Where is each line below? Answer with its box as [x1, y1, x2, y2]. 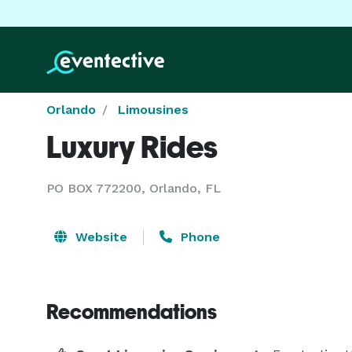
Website [71, 229, 127, 244]
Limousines [118, 102, 189, 117]
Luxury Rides [46, 129, 218, 165]
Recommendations [46, 300, 217, 324]
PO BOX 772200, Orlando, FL [46, 181, 221, 196]
